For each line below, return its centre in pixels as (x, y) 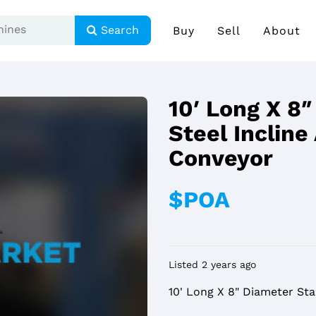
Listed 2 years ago (212, 264)
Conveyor (221, 158)
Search (118, 30)
